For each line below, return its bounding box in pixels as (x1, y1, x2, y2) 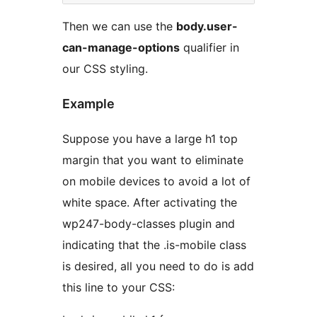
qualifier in (180, 40, 239, 55)
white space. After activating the (62, 195, 237, 210)
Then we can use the (62, 19, 176, 34)
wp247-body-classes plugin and (62, 217, 235, 231)
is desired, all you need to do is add (62, 259, 254, 274)
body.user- (176, 19, 238, 34)
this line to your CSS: (62, 280, 175, 295)
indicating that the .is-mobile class (62, 238, 246, 253)
